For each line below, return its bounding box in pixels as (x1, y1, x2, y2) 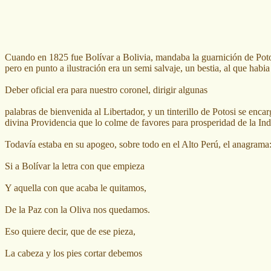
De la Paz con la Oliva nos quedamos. (5, 204, 150, 215)
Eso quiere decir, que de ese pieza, (5, 226, 135, 237)
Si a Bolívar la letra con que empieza (5, 160, 145, 171)
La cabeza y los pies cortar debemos (5, 247, 142, 258)
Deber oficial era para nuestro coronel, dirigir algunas (5, 84, 207, 95)
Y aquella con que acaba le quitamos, (5, 182, 146, 193)
